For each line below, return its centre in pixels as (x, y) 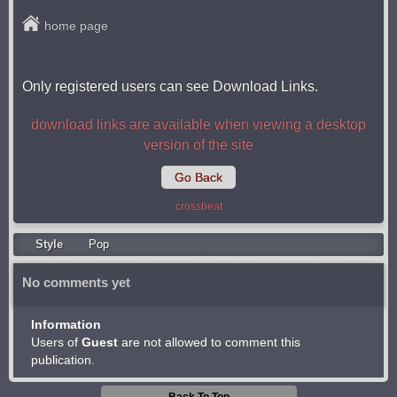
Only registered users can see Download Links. (170, 86)
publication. (63, 360)
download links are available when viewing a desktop (198, 125)
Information (66, 324)
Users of (56, 342)
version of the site (198, 145)
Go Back (198, 177)
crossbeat (198, 206)
